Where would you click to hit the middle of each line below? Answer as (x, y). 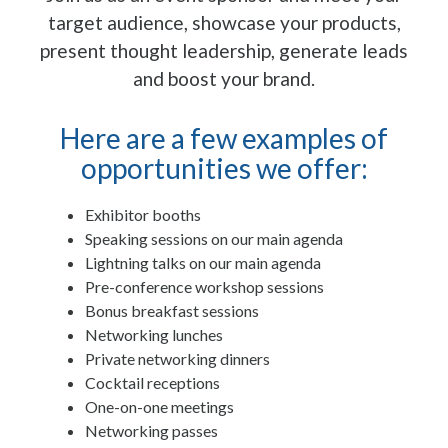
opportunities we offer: (224, 167)
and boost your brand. (224, 78)
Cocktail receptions (152, 382)
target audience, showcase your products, (224, 22)
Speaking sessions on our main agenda (214, 238)
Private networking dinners (177, 358)
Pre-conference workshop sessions (204, 286)
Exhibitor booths (143, 214)
